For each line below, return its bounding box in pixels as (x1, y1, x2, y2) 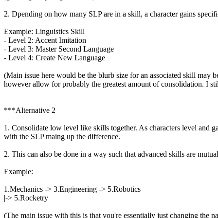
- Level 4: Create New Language (4, 54, 105, 62)
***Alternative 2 (4, 106, 55, 115)
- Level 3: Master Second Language (4, 45, 114, 54)
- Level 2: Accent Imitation (4, 36, 86, 45)
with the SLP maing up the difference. (4, 132, 120, 141)
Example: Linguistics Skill (4, 27, 85, 36)
